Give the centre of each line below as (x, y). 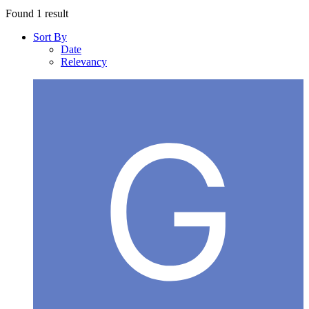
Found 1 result (37, 14)
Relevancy (84, 62)
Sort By (50, 37)
